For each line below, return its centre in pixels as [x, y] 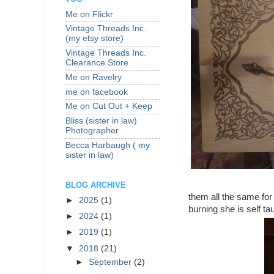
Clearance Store [97, 63]
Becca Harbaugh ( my [108, 145]
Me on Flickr [89, 14]
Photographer [92, 131]
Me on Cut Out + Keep [109, 106]
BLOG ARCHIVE [96, 185]
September [112, 262]
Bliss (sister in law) [101, 121]
